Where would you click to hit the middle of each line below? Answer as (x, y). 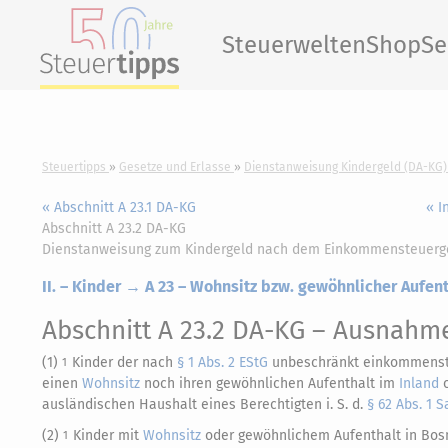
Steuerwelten (294, 45)
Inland (419, 383)
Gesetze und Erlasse (175, 167)
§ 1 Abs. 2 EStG (222, 362)
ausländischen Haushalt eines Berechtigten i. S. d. (204, 404)
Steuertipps (74, 167)
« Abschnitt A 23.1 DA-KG (119, 207)
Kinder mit (108, 435)
